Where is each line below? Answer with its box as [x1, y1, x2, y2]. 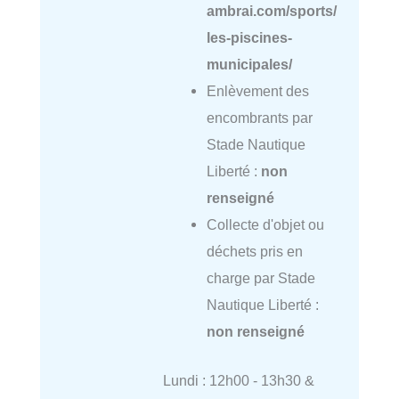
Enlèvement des [206, 83, 309, 100]
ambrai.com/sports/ [206, 3, 337, 20]
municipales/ [206, 56, 292, 73]
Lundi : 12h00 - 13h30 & [162, 371, 314, 388]
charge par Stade [206, 270, 315, 287]
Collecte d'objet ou [206, 216, 324, 233]
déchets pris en [206, 243, 303, 260]
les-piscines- [206, 29, 292, 46]
